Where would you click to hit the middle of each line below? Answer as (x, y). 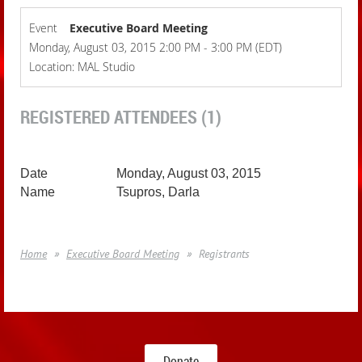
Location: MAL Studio (82, 67)
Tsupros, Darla (158, 192)
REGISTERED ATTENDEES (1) (121, 117)
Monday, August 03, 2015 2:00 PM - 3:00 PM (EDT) (156, 47)
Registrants (224, 254)
